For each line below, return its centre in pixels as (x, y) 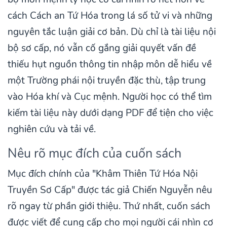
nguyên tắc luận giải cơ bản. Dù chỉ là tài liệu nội (112, 32)
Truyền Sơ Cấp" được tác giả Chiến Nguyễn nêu (110, 190)
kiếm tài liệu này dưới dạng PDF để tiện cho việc (110, 113)
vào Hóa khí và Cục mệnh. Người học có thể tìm (110, 97)
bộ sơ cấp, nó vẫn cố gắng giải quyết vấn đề (102, 48)
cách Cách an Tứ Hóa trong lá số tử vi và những (110, 16)
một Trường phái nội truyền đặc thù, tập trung (107, 81)
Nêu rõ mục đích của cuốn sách (94, 154)
